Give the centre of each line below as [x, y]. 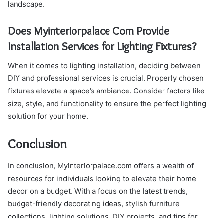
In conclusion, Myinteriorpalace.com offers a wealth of [101, 165]
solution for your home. [48, 116]
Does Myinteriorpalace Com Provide [89, 30]
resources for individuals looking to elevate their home [102, 178]
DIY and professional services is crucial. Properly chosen [106, 78]
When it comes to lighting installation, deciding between [104, 66]
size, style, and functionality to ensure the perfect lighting [107, 104]
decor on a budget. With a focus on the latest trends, [98, 191]
